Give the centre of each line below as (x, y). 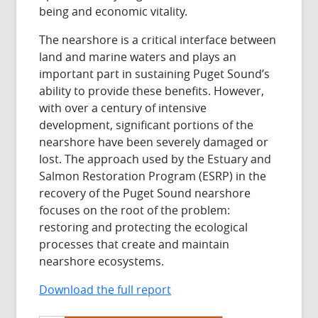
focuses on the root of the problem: (135, 210)
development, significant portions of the (147, 125)
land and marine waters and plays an (138, 56)
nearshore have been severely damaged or (154, 142)
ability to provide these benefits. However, (152, 91)
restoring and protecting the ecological (144, 227)
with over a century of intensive (123, 108)
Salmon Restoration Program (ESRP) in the (153, 176)
